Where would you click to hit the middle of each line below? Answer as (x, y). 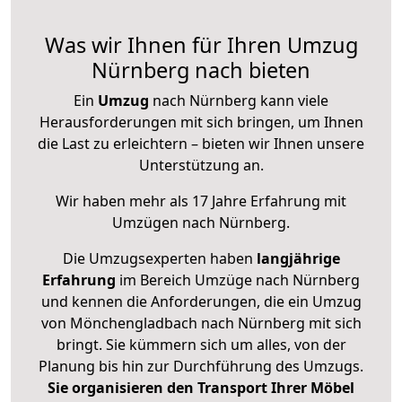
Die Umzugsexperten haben (159, 259)
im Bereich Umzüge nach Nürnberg (238, 280)
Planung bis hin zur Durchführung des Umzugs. (201, 367)
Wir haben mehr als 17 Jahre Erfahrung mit (201, 201)
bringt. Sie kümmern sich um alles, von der (201, 345)
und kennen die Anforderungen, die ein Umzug (201, 302)
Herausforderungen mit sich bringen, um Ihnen (201, 122)
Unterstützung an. (201, 166)
